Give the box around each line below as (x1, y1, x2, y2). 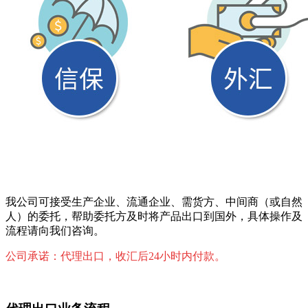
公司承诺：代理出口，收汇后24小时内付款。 (5, 250, 225, 263)
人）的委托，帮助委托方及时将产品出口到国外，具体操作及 (5, 210, 302, 223)
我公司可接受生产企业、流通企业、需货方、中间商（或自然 (5, 196, 302, 208)
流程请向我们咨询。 (5, 225, 104, 237)
